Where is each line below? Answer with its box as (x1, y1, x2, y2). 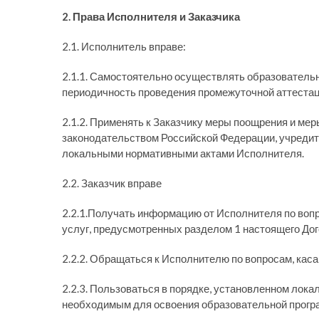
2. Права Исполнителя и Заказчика (62, 10, 240, 23)
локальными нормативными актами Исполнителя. (62, 147, 304, 159)
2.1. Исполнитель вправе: (62, 40, 186, 53)
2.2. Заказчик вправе (62, 177, 162, 189)
